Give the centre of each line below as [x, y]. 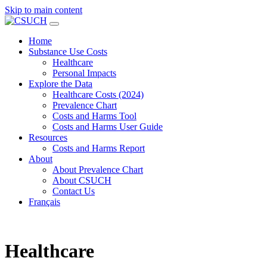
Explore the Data [60, 84]
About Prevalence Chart [98, 170]
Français [44, 202]
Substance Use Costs [68, 52]
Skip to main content [44, 10]
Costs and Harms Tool [94, 116]
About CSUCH [82, 180]
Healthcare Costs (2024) [98, 94]
